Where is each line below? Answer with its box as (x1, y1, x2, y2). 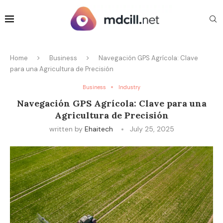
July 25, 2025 (129, 124, 174, 133)
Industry (118, 83, 140, 91)
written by (49, 124, 85, 133)
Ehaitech (84, 124, 113, 133)
